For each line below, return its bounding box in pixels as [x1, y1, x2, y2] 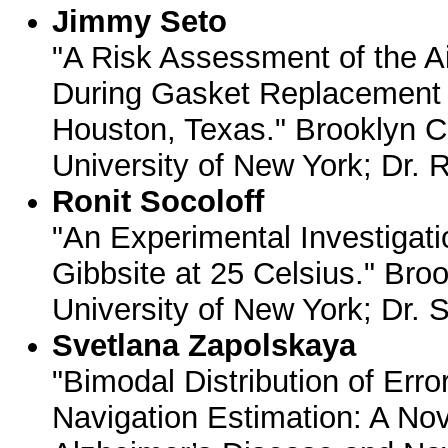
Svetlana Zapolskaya [52, 328, 357, 363]
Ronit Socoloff [52, 184, 265, 219]
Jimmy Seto [52, 4, 228, 39]
